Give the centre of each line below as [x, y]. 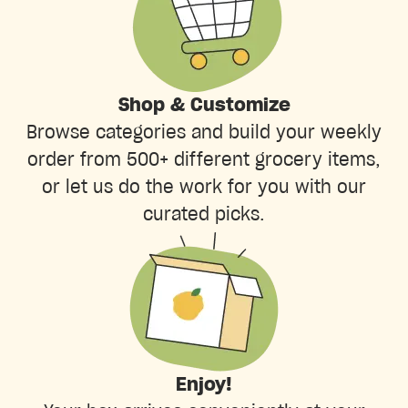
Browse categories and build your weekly [204, 133]
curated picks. [204, 214]
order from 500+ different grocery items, [204, 160]
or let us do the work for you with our [204, 187]
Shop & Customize [204, 105]
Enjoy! [204, 385]
